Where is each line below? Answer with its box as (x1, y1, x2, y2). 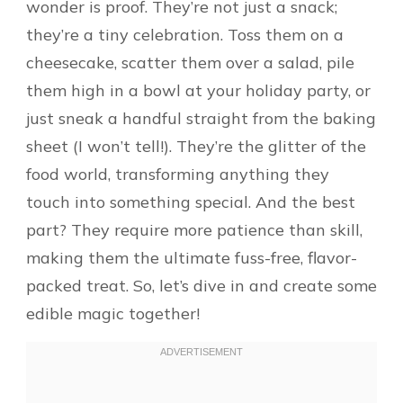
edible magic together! (26, 302, 200, 324)
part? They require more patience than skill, (26, 219, 363, 240)
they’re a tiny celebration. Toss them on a (26, 23, 344, 45)
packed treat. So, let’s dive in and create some (26, 274, 377, 296)
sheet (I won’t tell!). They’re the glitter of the (26, 135, 366, 157)
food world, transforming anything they (26, 163, 329, 184)
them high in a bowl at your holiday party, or (26, 79, 371, 101)
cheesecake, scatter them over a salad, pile (26, 51, 354, 73)
